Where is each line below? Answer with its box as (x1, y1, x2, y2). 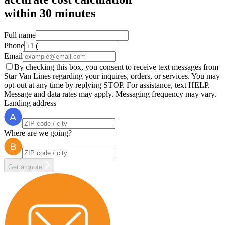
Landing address (4, 98, 56, 107)
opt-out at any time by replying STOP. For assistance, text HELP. (4, 80, 210, 89)
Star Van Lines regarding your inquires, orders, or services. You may (4, 71, 220, 80)
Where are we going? (4, 128, 72, 137)
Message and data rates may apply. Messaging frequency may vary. (4, 89, 216, 98)
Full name (4, 30, 36, 39)
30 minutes (40, 6, 95, 20)
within (4, 6, 40, 20)
